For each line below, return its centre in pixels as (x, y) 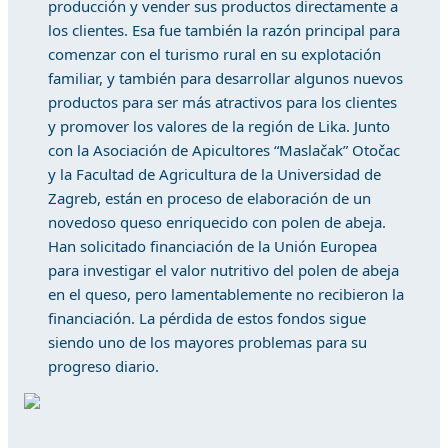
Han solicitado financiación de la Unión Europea (212, 246)
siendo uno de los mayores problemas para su (207, 342)
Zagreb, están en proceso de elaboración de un (209, 198)
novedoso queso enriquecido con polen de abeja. (217, 222)
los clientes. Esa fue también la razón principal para (224, 30)
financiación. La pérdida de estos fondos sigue (207, 318)
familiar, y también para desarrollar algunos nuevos (225, 78)
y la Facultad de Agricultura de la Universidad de (214, 174)
